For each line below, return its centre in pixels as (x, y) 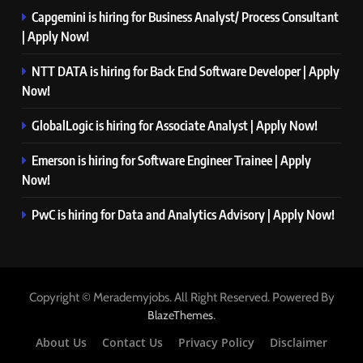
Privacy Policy (216, 342)
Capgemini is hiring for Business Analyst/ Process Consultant (185, 16)
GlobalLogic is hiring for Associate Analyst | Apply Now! (175, 125)
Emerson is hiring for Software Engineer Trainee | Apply (171, 160)
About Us (61, 342)
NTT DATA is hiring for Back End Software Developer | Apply (186, 70)
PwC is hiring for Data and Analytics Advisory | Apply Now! (183, 214)
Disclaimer (299, 342)
